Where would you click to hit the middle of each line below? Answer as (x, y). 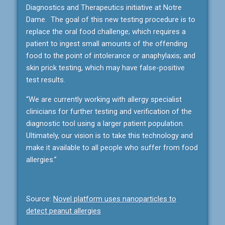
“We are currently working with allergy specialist (104, 100)
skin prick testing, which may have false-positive (105, 68)
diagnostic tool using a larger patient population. (105, 124)
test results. (46, 80)
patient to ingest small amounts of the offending (107, 44)
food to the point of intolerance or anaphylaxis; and (111, 56)
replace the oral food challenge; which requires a (106, 32)
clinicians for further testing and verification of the (109, 112)
